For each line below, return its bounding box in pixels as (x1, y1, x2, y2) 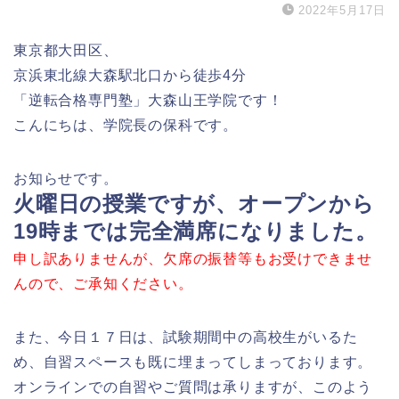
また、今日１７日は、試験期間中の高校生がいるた (13, 329, 358, 345)
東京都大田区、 (13, 42, 118, 58)
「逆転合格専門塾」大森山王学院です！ (13, 92, 283, 108)
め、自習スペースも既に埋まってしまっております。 (13, 354, 373, 370)
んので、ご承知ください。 (13, 275, 193, 291)
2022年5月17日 (298, 3, 386, 17)
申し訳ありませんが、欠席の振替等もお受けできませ (13, 250, 373, 266)
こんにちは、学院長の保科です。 (13, 117, 238, 133)
